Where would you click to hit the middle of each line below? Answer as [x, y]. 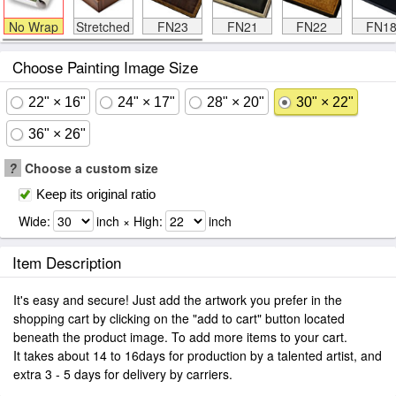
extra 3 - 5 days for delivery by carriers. [123, 374]
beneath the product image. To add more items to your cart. [180, 337]
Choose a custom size [90, 168]
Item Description [67, 262]
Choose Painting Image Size [105, 67]
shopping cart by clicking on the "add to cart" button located [179, 318]
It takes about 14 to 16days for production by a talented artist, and [198, 355]
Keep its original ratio [96, 194]
